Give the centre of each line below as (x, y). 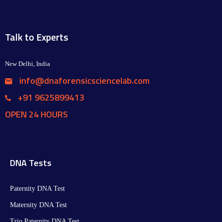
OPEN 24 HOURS (37, 114)
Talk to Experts (37, 37)
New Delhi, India (28, 63)
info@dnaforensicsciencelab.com (84, 80)
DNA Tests (31, 163)
